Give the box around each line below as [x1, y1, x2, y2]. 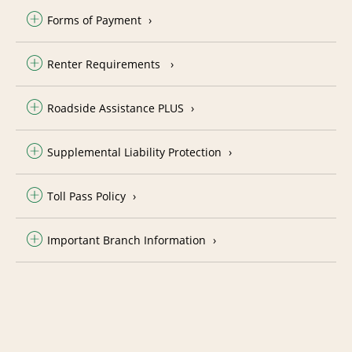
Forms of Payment [47, 12, 141, 27]
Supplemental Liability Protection [47, 144, 222, 159]
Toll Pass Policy [47, 188, 126, 203]
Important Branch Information [47, 232, 206, 247]
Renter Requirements [47, 56, 163, 71]
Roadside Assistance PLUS [47, 100, 184, 115]
